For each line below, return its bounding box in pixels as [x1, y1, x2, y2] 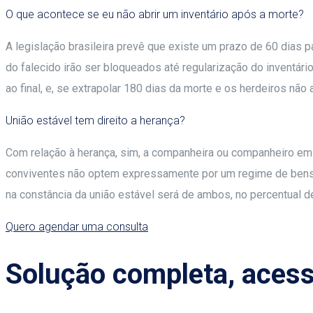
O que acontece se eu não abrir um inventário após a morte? [6, 8, 304, 22]
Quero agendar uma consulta [6, 220, 148, 234]
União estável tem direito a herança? [6, 114, 185, 128]
